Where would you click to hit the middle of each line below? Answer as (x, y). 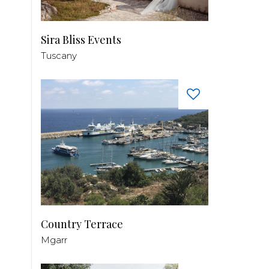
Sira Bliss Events (81, 40)
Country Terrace (82, 224)
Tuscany (59, 56)
